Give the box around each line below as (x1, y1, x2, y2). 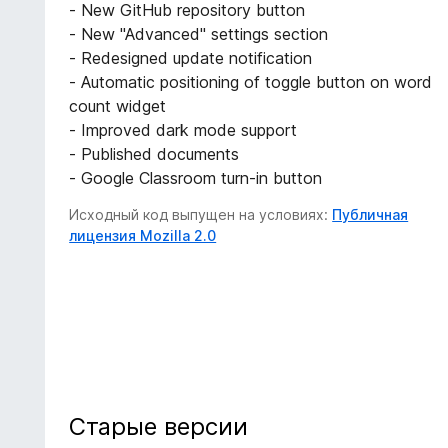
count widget (69, 96, 167, 117)
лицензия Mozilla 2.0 (69, 227, 217, 245)
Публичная (332, 206, 409, 224)
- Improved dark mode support (69, 120, 298, 141)
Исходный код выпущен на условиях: (69, 206, 333, 224)
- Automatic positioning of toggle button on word (69, 72, 433, 93)
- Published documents (69, 144, 240, 165)
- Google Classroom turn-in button (69, 168, 323, 189)
